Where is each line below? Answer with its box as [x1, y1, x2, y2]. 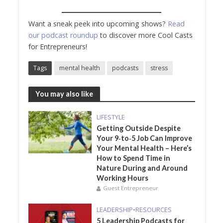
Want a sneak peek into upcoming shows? [28, 19, 168, 29]
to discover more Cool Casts [98, 30, 193, 40]
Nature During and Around [97, 164, 188, 173]
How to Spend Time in [97, 154, 171, 163]
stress [150, 64, 168, 73]
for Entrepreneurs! [28, 42, 87, 52]
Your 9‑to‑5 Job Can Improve [97, 134, 193, 143]
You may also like [35, 89, 93, 98]
